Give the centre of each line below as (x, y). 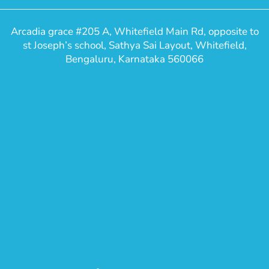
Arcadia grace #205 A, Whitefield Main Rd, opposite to (134, 32)
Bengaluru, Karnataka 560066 (134, 59)
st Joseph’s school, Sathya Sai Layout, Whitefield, (134, 45)
